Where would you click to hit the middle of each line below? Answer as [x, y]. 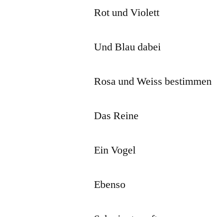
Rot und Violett [127, 12]
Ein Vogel [115, 150]
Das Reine [116, 116]
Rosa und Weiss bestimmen [153, 81]
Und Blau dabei [128, 47]
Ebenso [110, 184]
